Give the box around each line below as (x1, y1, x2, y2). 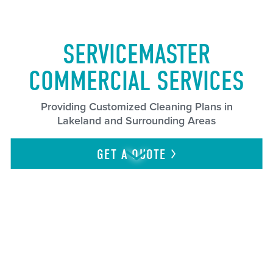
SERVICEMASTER (63, 38, 210, 70)
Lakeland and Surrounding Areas (57, 115, 216, 128)
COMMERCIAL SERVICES (29, 65, 244, 97)
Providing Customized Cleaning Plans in (40, 101, 233, 114)
